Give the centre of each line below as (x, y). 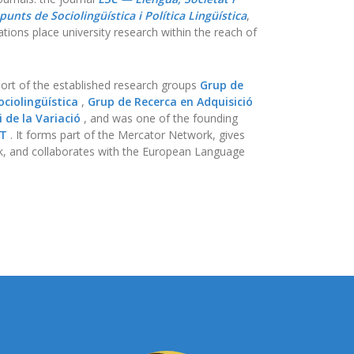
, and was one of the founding (159, 118)
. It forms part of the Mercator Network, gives (126, 135)
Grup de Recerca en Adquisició (170, 102)
